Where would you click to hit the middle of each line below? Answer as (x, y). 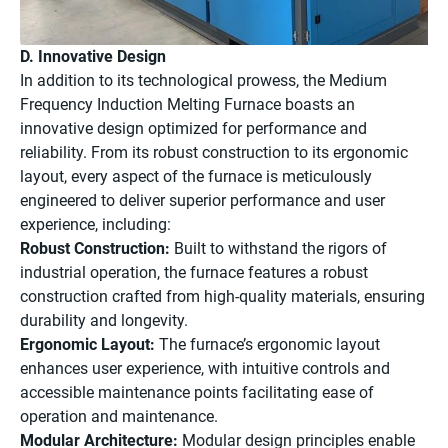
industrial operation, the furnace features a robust (194, 273)
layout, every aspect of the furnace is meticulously (196, 177)
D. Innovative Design (93, 57)
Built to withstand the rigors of (278, 249)
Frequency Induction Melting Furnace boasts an (187, 105)
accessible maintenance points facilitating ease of (197, 393)
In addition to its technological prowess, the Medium (203, 81)
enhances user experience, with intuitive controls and (205, 369)
